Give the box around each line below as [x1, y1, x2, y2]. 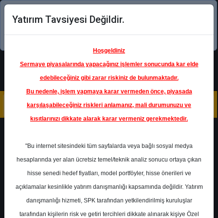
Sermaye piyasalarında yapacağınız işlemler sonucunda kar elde [19, 61, 199, 68]
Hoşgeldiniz [93, 47, 125, 54]
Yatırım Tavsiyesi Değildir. [12, 14, 125, 25]
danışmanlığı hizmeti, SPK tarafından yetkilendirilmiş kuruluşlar [26, 197, 192, 204]
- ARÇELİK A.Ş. [99, 187, 138, 195]
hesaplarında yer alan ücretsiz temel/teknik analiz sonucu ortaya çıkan [17, 156, 201, 163]
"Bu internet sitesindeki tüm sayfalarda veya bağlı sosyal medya [25, 143, 193, 149]
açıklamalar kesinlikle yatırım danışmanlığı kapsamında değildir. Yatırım [15, 183, 203, 190]
